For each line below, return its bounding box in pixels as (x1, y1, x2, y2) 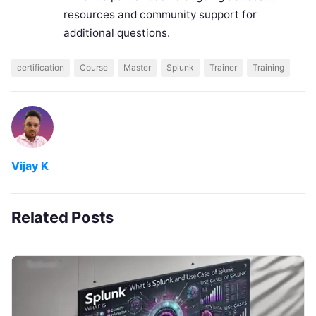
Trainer (209, 61, 237, 73)
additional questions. (63, 26, 170, 40)
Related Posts (11, 207, 114, 226)
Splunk (166, 61, 194, 73)
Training (253, 61, 284, 73)
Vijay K (11, 158, 49, 173)
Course (80, 61, 108, 73)
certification (17, 61, 64, 73)
